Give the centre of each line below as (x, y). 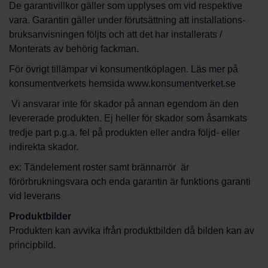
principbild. (33, 245)
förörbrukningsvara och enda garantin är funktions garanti (130, 182)
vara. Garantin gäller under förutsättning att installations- (127, 20)
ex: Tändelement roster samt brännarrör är (99, 167)
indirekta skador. (44, 147)
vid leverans (35, 196)
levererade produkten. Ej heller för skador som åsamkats (128, 118)
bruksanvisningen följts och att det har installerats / (115, 34)
